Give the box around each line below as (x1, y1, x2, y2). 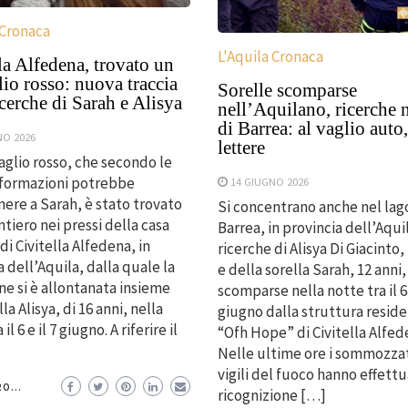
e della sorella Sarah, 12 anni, (217, 259, 406, 280)
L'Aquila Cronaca (217, 46, 323, 66)
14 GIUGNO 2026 (229, 173, 309, 189)
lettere (217, 136, 265, 158)
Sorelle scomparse (217, 78, 357, 101)
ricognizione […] (217, 384, 326, 405)
